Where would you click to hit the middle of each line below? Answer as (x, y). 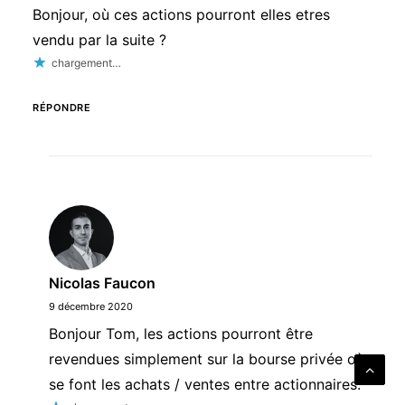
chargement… (86, 63)
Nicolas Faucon (102, 283)
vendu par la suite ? (99, 40)
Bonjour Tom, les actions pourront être (181, 334)
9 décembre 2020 (91, 306)
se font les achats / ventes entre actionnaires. (205, 384)
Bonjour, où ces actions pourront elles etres (181, 14)
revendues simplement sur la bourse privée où (207, 359)
